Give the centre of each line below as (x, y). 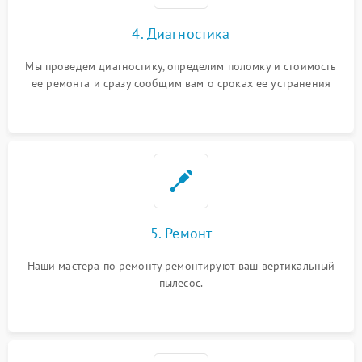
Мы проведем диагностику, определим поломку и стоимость (181, 66)
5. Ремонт (181, 233)
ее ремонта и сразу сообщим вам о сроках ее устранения (181, 83)
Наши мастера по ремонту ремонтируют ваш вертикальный (181, 266)
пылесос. (181, 283)
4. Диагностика (181, 34)
